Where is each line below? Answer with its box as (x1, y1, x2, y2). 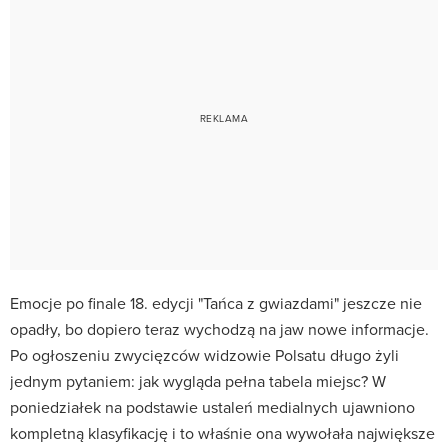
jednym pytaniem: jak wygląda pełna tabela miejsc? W (10, 369, 386, 392)
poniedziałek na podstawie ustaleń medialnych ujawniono (10, 395, 415, 418)
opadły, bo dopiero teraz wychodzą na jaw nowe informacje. (10, 317, 429, 340)
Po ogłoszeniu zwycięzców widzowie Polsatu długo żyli (10, 343, 399, 366)
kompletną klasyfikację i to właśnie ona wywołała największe (10, 421, 435, 444)
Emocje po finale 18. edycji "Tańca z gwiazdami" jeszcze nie (10, 291, 422, 314)
